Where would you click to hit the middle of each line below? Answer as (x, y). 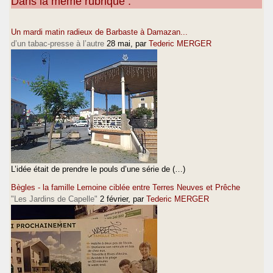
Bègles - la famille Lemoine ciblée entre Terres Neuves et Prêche (126, 187)
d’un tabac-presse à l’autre (58, 43)
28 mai (119, 43)
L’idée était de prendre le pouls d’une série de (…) (98, 169)
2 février (114, 199)
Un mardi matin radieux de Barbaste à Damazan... (99, 32)
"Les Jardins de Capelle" (54, 199)
